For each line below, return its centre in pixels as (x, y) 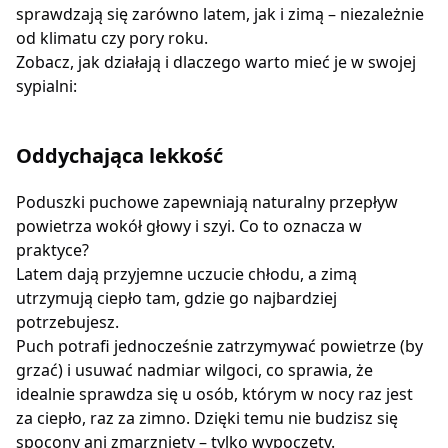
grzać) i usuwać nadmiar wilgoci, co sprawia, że (194, 369)
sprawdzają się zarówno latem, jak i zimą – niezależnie (220, 13)
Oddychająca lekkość (119, 155)
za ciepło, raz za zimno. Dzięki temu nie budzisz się (207, 417)
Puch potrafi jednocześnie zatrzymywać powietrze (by (219, 345)
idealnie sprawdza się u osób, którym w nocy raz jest (214, 393)
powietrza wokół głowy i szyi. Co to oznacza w (189, 225)
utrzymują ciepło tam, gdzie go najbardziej (176, 297)
